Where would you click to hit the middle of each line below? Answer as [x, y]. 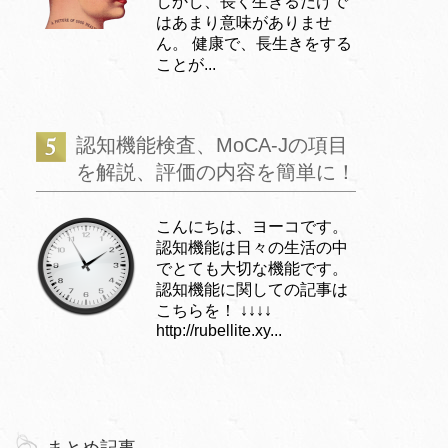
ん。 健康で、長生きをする [254, 43]
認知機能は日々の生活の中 [252, 247]
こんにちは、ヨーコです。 [252, 226]
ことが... [186, 64]
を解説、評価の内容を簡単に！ [216, 171]
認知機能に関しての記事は [252, 289]
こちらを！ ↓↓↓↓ [214, 310]
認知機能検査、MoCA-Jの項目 [212, 144]
